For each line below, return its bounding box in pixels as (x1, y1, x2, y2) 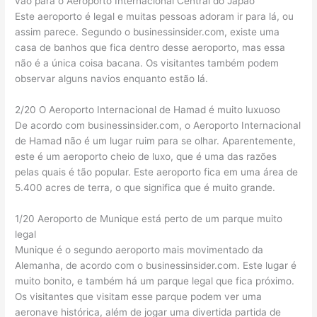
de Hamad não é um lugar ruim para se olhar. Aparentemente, (15, 135, 296, 147)
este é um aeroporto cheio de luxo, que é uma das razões (15, 151, 277, 163)
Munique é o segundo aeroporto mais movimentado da (15, 243, 264, 255)
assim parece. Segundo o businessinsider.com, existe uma (15, 26, 280, 38)
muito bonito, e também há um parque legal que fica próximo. (15, 275, 295, 287)
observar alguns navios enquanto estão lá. (15, 73, 209, 85)
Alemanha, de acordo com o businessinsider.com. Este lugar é (15, 259, 297, 271)
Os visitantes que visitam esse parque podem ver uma (15, 290, 263, 302)
